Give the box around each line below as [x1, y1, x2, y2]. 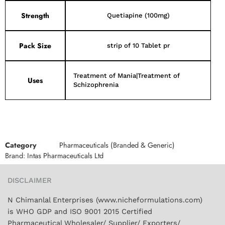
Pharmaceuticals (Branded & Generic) [59, 139, 175, 150]
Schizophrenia [73, 81, 119, 88]
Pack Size [19, 41, 51, 51]
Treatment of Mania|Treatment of [73, 72, 180, 79]
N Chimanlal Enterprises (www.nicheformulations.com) [8, 196, 202, 204]
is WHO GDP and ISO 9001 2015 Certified [8, 207, 152, 216]
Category [5, 139, 37, 150]
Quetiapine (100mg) [106, 12, 170, 19]
